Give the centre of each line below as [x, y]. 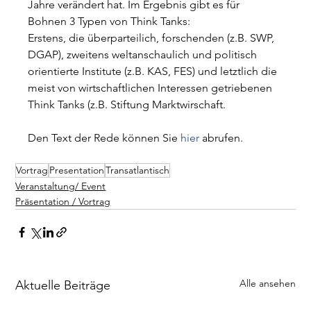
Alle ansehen [267, 283]
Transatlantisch [138, 170]
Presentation [77, 170]
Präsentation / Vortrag [63, 201]
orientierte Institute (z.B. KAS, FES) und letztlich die [154, 71]
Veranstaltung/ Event [61, 186]
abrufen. [221, 137]
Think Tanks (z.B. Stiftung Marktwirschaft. [127, 104]
